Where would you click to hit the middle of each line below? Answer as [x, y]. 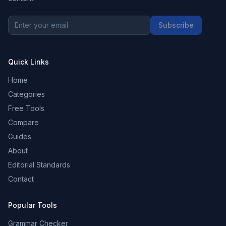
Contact [21, 179]
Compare [23, 123]
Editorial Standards [39, 165]
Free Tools [26, 108]
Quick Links [29, 62]
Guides [20, 137]
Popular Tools [33, 205]
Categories [26, 94]
